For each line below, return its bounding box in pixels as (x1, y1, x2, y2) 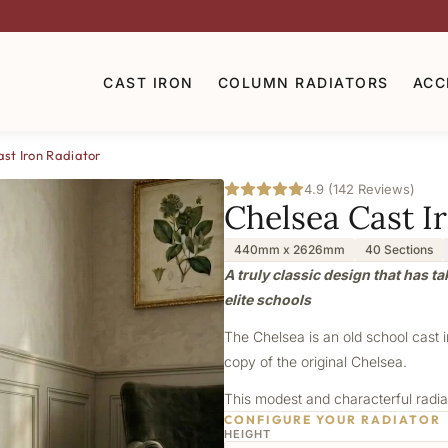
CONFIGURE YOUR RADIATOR (224, 412, 441, 427)
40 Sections (365, 242, 433, 257)
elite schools (224, 291, 311, 308)
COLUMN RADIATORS (217, 73, 389, 91)
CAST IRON (103, 73, 194, 91)
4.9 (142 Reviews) (304, 181, 415, 197)
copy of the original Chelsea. (224, 353, 407, 370)
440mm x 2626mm (234, 242, 345, 257)
